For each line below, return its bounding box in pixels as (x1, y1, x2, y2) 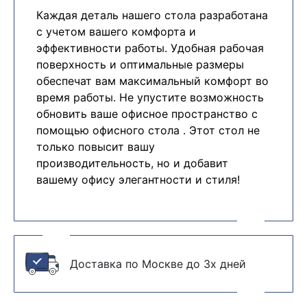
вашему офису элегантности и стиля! (36, 172, 240, 186)
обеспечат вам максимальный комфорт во (36, 73, 269, 88)
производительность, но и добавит (36, 156, 228, 170)
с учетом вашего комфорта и (36, 24, 196, 38)
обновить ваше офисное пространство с (36, 106, 258, 121)
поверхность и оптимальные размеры (36, 57, 244, 71)
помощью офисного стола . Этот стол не (36, 123, 260, 137)
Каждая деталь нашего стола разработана (36, 8, 268, 22)
